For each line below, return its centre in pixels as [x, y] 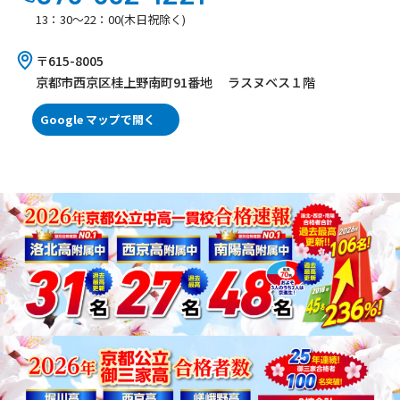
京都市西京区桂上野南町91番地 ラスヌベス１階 [175, 82]
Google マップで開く [98, 119]
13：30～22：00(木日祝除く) [111, 19]
